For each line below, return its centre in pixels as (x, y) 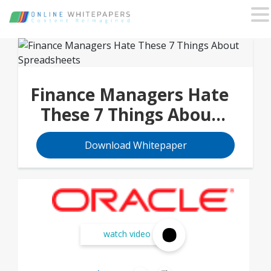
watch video (127, 234)
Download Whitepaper (135, 145)
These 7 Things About (129, 114)
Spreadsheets (129, 134)
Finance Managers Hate (129, 94)
